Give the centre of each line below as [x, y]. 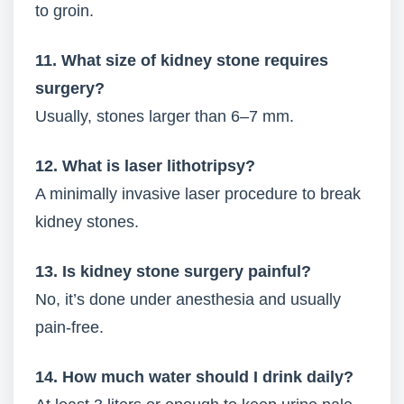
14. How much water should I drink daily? [194, 377]
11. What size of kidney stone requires [182, 60]
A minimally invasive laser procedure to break [198, 194]
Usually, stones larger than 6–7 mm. [165, 116]
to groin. [64, 11]
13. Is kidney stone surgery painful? [173, 271]
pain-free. [69, 327]
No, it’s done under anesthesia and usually [188, 299]
